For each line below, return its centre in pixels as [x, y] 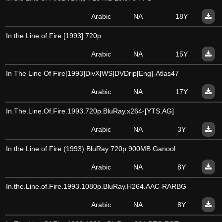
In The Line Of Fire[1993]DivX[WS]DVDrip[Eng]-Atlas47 [92, 73]
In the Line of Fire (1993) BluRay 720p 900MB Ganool [91, 149]
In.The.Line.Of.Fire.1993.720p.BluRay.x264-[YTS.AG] [90, 111]
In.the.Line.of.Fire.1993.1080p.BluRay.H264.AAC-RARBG [96, 186]
